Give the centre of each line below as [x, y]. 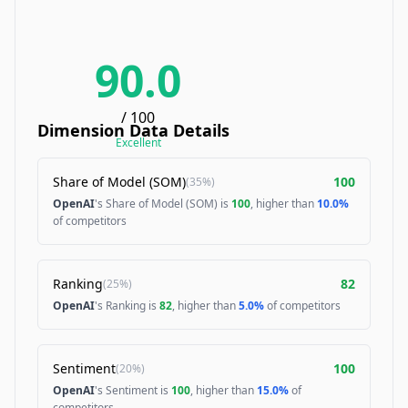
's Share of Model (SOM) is [163, 204]
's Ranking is [127, 306]
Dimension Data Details [133, 130]
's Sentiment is [133, 390]
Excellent [138, 143]
